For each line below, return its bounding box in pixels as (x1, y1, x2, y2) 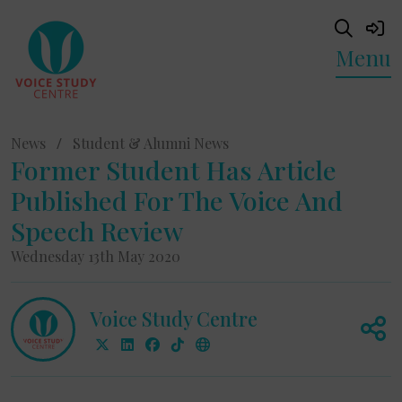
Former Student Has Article (11, 153, 336, 187)
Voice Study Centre (90, 305, 258, 331)
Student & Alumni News (73, 134, 229, 153)
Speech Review (11, 214, 183, 248)
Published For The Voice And (11, 183, 343, 217)
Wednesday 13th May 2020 (11, 247, 180, 266)
